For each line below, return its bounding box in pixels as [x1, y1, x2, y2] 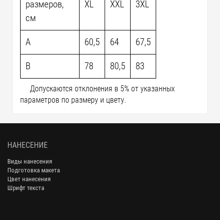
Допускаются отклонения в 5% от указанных [30, 84, 175, 93]
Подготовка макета [7, 166, 60, 174]
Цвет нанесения [7, 175, 51, 183]
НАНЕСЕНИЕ [7, 140, 48, 150]
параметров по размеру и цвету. [20, 95, 127, 105]
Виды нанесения [7, 157, 52, 165]
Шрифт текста [7, 184, 44, 192]
